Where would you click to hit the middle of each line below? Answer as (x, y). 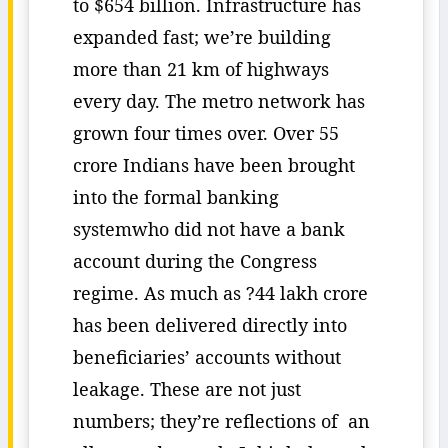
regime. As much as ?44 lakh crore (220, 293)
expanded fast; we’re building (202, 37)
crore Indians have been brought (214, 165)
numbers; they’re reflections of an (221, 421)
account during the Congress (195, 261)
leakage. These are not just (187, 389)
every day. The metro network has (219, 101)
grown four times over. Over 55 (206, 133)
